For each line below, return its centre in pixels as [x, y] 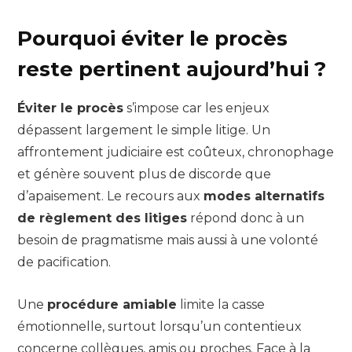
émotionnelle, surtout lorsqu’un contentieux [159, 326]
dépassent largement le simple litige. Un [144, 130]
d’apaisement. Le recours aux [110, 196]
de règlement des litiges [102, 218]
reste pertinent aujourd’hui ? [172, 70]
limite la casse [221, 304]
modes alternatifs [264, 196]
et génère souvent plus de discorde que [144, 174]
